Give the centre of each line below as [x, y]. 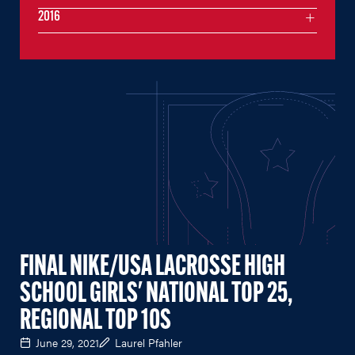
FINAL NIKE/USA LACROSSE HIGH [153, 267]
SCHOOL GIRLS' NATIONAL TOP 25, [156, 294]
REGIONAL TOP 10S [95, 321]
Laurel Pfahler [149, 342]
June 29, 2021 [67, 342]
